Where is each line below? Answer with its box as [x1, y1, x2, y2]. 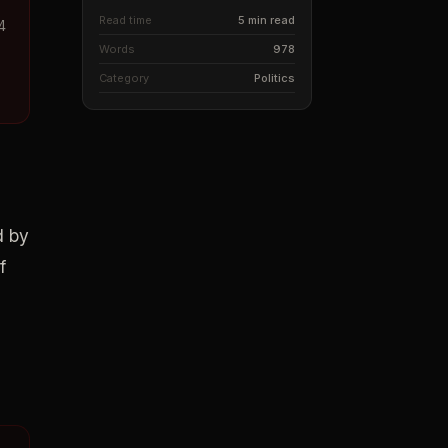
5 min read [238, 13, 295, 27]
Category [99, 71, 149, 85]
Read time [99, 13, 152, 27]
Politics [254, 71, 295, 85]
